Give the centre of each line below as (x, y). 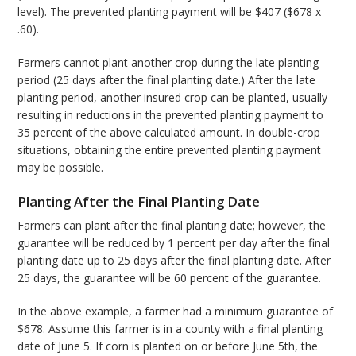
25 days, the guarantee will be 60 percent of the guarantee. (170, 278)
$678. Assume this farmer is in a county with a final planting (170, 329)
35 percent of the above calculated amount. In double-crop (169, 133)
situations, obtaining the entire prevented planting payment (170, 150)
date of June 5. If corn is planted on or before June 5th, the (168, 346)
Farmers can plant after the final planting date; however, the (172, 226)
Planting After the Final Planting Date (139, 202)
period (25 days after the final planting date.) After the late (167, 80)
